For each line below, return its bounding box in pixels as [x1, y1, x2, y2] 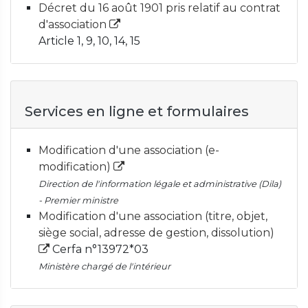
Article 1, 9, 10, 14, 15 [38, 34, 140, 47]
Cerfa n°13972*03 [52, 243, 148, 256]
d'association [38, 18, 109, 31]
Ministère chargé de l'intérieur [38, 261, 170, 272]
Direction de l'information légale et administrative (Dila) [38, 179, 281, 189]
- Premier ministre [38, 195, 118, 206]
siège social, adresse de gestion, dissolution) [38, 226, 274, 239]
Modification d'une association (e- [38, 144, 219, 157]
